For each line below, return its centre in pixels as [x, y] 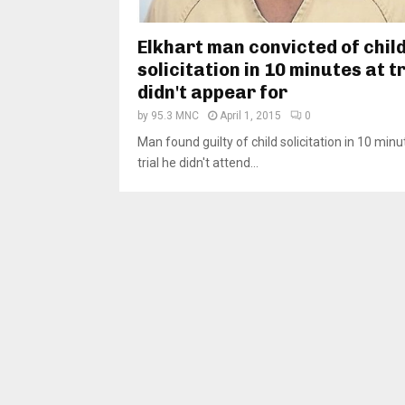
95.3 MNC [175, 115]
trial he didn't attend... [198, 162]
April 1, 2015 [250, 115]
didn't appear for [212, 92]
